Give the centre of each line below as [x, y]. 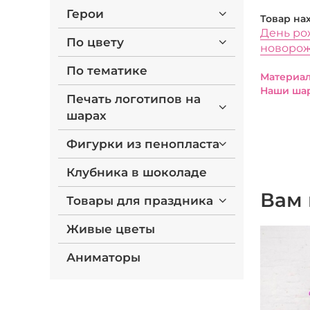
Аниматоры [103, 257]
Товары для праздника [140, 201]
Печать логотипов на [134, 99]
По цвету [95, 42]
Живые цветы [111, 229]
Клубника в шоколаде [137, 172]
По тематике [107, 71]
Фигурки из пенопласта [143, 144]
